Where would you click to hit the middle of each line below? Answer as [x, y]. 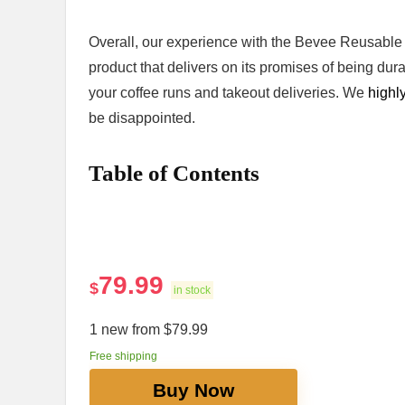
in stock [192, 291]
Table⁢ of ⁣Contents [174, 174]
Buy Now [193, 391]
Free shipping [123, 357]
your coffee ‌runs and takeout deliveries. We [228, 93]
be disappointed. [142, 118]
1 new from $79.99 [148, 330]
